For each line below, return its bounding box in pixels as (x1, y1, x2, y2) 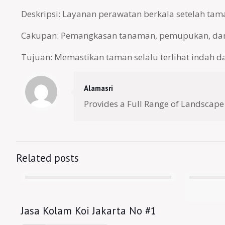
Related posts (16, 151, 79, 165)
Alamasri (83, 83, 113, 93)
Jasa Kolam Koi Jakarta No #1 (21, 204, 156, 217)
